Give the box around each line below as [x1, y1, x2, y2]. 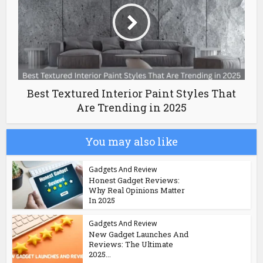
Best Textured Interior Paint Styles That [27, 86, 236, 100]
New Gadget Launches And [89, 229, 189, 240]
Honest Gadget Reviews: [89, 174, 180, 186]
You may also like [85, 134, 178, 149]
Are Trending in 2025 [76, 100, 187, 114]
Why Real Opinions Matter [89, 184, 186, 195]
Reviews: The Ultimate [89, 239, 174, 250]
